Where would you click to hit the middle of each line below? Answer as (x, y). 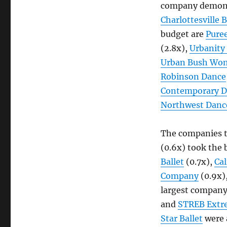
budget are (183, 34)
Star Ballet (181, 218)
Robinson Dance (193, 77)
